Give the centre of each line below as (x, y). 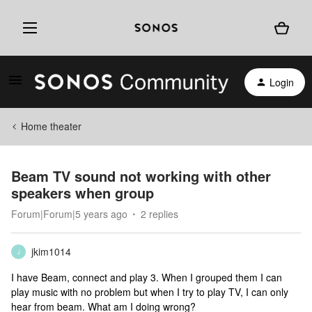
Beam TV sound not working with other (141, 176)
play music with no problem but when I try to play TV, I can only (150, 292)
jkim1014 (51, 251)
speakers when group (83, 193)
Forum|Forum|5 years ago (69, 214)
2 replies (159, 214)
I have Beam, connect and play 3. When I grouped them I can (147, 277)
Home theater (51, 126)
